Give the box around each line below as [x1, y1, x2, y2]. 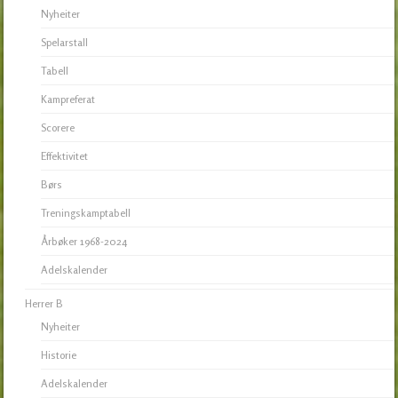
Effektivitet [41, 149, 89, 163]
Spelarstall [41, 36, 89, 50]
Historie [41, 348, 77, 362]
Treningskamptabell [41, 206, 131, 220]
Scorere [41, 121, 76, 135]
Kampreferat [41, 92, 96, 107]
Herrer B [25, 297, 64, 311]
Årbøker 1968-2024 [41, 235, 128, 249]
